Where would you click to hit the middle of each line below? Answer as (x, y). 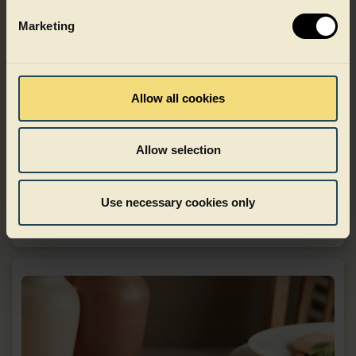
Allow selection (178, 150)
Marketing (46, 25)
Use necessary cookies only (178, 202)
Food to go (178, 185)
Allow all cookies (178, 98)
